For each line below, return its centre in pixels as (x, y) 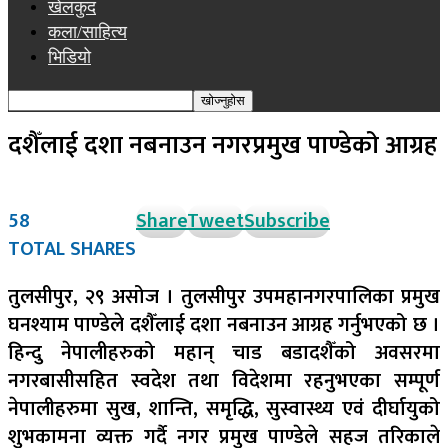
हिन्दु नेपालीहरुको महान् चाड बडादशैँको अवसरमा (224, 353)
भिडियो (69, 57)
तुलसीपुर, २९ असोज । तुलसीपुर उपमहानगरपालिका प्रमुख (224, 297)
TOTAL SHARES (72, 249)
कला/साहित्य (87, 32)
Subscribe (287, 221)
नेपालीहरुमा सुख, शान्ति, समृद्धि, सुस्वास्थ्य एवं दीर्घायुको (224, 409)
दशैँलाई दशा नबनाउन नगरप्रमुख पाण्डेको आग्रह (222, 146)
